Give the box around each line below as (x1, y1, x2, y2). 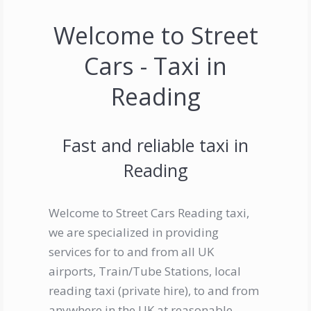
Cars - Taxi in (84, 50, 227, 83)
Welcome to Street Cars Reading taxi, (49, 205, 249, 221)
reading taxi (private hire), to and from (49, 283, 259, 299)
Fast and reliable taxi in (62, 133, 249, 158)
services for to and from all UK (49, 244, 214, 260)
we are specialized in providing (49, 224, 219, 241)
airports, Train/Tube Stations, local (49, 263, 241, 280)
